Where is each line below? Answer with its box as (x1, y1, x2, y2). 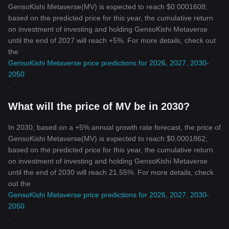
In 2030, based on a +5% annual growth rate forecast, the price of (8, 123, 221, 131)
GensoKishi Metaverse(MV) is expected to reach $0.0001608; (8, 3, 208, 11)
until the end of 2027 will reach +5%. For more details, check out (8, 36, 216, 44)
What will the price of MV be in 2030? (8, 101, 190, 112)
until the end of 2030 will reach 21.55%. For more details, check (8, 168, 214, 176)
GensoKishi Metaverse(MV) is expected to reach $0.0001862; (8, 134, 208, 143)
